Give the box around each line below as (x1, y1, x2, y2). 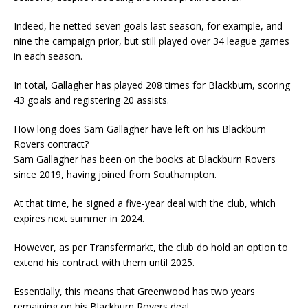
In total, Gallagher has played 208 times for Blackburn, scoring (14, 78, 290, 91)
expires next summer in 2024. (14, 211, 144, 225)
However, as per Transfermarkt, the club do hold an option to (14, 240, 288, 254)
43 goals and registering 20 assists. (14, 93, 169, 107)
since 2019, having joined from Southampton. (14, 167, 217, 181)
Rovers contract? (14, 137, 89, 151)
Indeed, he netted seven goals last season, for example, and (14, 19, 283, 32)
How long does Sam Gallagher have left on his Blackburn (14, 122, 266, 135)
